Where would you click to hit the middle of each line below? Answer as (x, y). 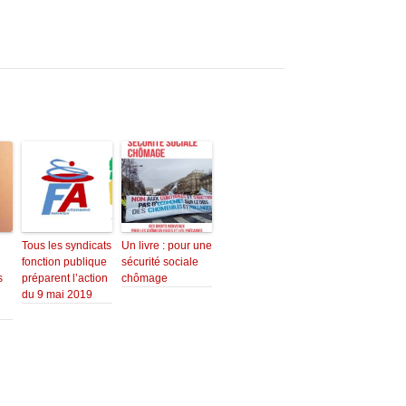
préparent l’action (65, 279)
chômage (145, 279)
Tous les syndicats (67, 246)
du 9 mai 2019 (57, 295)
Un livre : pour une (167, 246)
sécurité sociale (160, 262)
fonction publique (64, 262)
